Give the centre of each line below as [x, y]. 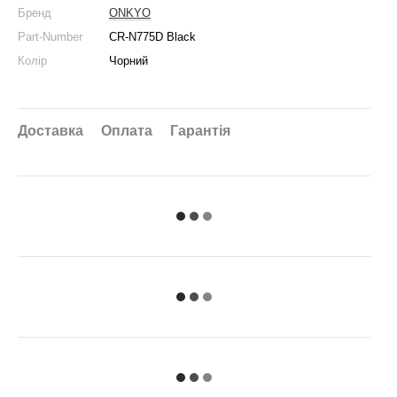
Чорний [128, 61]
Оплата [127, 131]
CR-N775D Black [152, 37]
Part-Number [50, 37]
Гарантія [200, 131]
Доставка [51, 131]
